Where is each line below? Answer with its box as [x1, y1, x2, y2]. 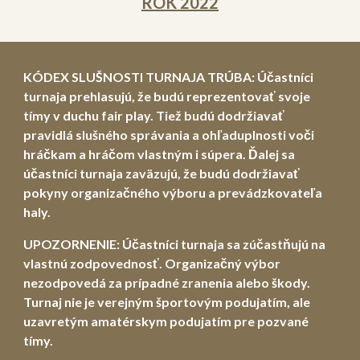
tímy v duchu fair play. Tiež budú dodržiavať [23, 108, 285, 123]
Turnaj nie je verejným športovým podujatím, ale [23, 294, 311, 309]
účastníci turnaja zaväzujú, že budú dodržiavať [23, 166, 301, 181]
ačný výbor [213, 256, 281, 271]
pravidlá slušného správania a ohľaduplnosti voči [23, 127, 315, 142]
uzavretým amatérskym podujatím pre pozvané [23, 313, 309, 329]
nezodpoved [23, 275, 100, 290]
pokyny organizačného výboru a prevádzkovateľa [23, 185, 323, 200]
